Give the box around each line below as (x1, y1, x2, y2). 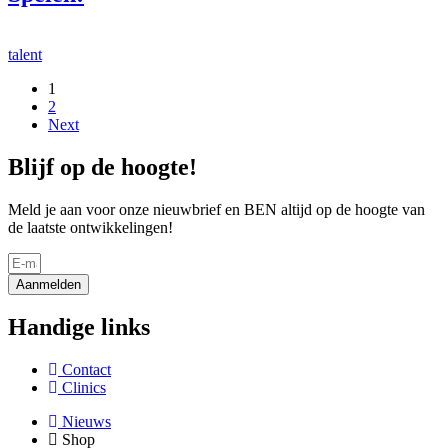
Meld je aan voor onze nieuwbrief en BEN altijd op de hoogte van (8, 200, 425, 218)
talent (8, 45, 42, 63)
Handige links (8, 314, 150, 341)
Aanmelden (16, 276, 81, 292)
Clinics (62, 379, 106, 397)
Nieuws (62, 413, 111, 431)
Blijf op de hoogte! (8, 153, 197, 180)
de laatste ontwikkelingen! (8, 218, 173, 236)
